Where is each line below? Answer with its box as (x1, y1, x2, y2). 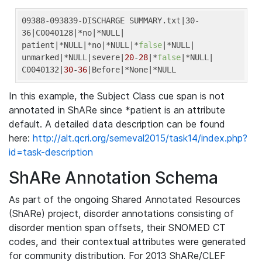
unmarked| (22, 53, 64, 62)
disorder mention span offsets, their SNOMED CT (9, 222, 226, 233)
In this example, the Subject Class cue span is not (9, 90, 225, 102)
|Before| (87, 65, 125, 74)
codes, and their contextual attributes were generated (9, 236, 246, 247)
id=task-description (9, 146, 93, 158)
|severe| (87, 53, 125, 62)
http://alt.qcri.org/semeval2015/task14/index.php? (33, 132, 247, 144)
